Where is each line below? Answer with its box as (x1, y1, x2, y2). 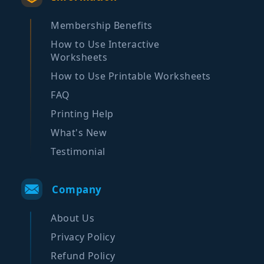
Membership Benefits (51, 19, 153, 32)
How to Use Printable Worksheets (51, 70, 211, 82)
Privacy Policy (51, 230, 115, 243)
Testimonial (51, 145, 105, 158)
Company (52, 182, 102, 196)
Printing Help (51, 107, 114, 120)
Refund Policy (51, 249, 115, 262)
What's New (51, 126, 107, 139)
